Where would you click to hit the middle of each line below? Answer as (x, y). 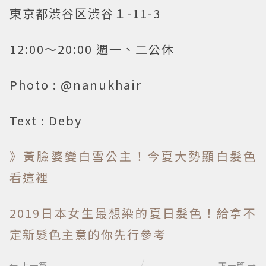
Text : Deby (46, 121)
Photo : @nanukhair (76, 85)
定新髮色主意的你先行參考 (88, 235)
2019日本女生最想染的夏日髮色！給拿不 (133, 213)
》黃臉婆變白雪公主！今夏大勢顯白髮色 (133, 156)
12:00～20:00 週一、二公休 (92, 49)
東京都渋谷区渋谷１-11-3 (85, 14)
